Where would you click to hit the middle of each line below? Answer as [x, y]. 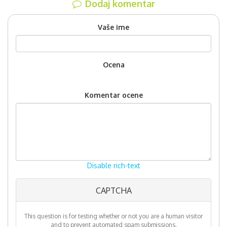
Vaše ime [113, 27]
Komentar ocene [113, 95]
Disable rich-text [113, 165]
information [39, 202]
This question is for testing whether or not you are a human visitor [113, 216]
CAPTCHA [113, 191]
